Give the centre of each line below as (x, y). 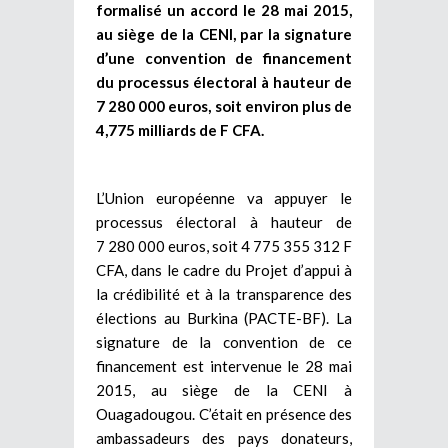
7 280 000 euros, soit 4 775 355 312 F (224, 245)
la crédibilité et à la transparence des (224, 293)
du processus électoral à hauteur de (224, 81)
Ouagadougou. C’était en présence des (224, 413)
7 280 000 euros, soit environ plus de (224, 105)
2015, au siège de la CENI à (224, 389)
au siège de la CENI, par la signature (224, 33)
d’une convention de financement (224, 57)
